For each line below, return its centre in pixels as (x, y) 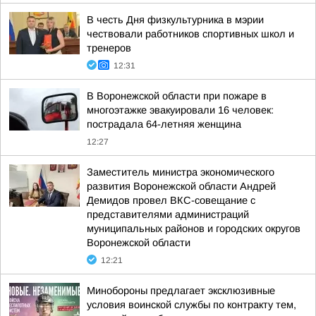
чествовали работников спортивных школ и (190, 34)
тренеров (109, 48)
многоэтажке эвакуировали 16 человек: (180, 110)
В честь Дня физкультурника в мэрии (175, 20)
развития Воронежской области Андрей (181, 186)
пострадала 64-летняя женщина (164, 124)
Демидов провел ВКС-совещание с (171, 200)
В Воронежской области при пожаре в (177, 96)
